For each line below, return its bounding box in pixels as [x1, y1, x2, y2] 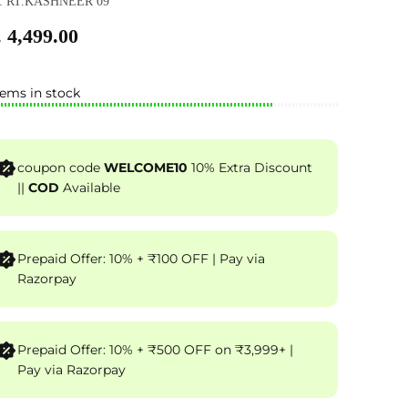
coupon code [17, 159, 104, 177]
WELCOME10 [104, 159, 188, 177]
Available [59, 179, 120, 197]
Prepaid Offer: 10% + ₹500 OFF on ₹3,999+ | [17, 342, 293, 359]
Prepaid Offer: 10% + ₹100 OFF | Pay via [17, 250, 212, 268]
